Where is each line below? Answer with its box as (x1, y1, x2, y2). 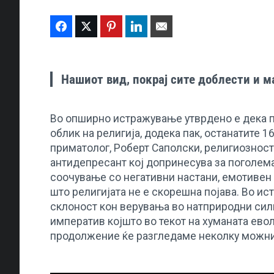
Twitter (97, 21, 125, 32)
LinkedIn (147, 21, 181, 32)
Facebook (72, 21, 110, 32)
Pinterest (122, 21, 158, 32)
